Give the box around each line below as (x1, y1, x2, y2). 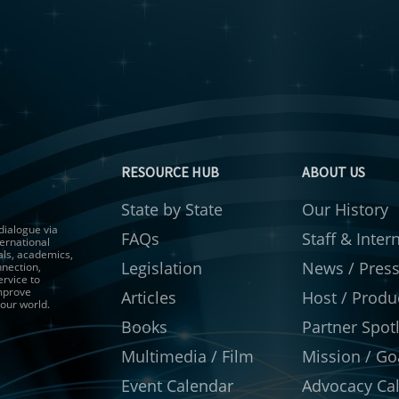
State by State (121, 199, 223, 221)
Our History (301, 199, 388, 221)
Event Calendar (121, 375, 233, 397)
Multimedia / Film (121, 346, 254, 368)
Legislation (121, 257, 202, 280)
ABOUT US (301, 163, 365, 182)
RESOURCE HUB (121, 163, 219, 182)
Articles (121, 287, 176, 309)
